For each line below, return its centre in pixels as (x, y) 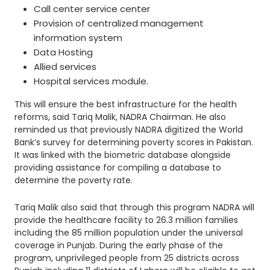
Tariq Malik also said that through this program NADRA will (134, 207)
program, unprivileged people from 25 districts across (127, 258)
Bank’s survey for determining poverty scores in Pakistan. (134, 142)
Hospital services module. (91, 81)
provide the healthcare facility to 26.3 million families (126, 220)
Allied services (65, 66)
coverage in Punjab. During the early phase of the (119, 245)
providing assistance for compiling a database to (118, 167)
